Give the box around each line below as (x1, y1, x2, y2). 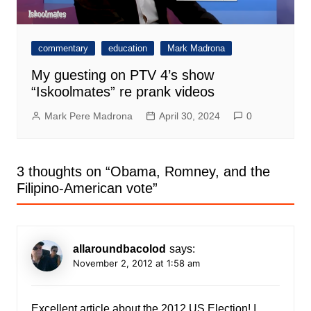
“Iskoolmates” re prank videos (31, 83, 215, 99)
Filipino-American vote (16, 180, 153, 196)
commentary (37, 42, 88, 53)
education (108, 42, 147, 53)
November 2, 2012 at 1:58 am (72, 257, 200, 269)
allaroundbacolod (72, 242, 166, 255)
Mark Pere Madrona (44, 110, 133, 121)
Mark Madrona (167, 42, 225, 53)
